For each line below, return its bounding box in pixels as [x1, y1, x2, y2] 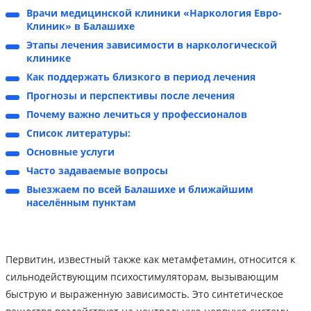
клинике [26, 51, 71, 65]
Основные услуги [26, 145, 115, 159]
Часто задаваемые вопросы [26, 164, 168, 178]
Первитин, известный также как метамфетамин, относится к [6, 253, 295, 267]
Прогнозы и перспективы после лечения [26, 89, 235, 103]
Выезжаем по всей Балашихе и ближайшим [26, 183, 253, 196]
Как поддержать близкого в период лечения [26, 70, 255, 84]
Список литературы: [26, 126, 131, 140]
